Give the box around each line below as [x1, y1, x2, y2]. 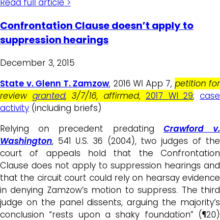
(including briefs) [29, 102, 102, 114]
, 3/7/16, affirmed [65, 90, 139, 102]
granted [32, 90, 65, 102]
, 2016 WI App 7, [109, 78, 175, 90]
